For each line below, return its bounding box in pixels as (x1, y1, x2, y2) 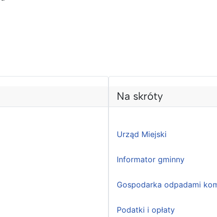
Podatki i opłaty (117, 205, 175, 215)
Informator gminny (117, 155, 185, 165)
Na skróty (117, 90, 163, 103)
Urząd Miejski (117, 129, 167, 139)
